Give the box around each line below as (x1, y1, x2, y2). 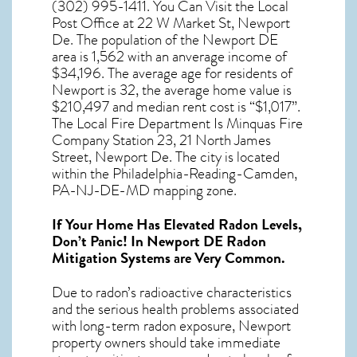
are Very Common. (171, 246, 284, 269)
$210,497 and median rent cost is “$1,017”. (52, 95, 300, 118)
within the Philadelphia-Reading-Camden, (52, 162, 297, 185)
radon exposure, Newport (143, 314, 291, 337)
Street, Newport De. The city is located (52, 145, 280, 168)
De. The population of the (52, 28, 202, 51)
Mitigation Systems (52, 246, 171, 269)
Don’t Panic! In (52, 229, 147, 253)
